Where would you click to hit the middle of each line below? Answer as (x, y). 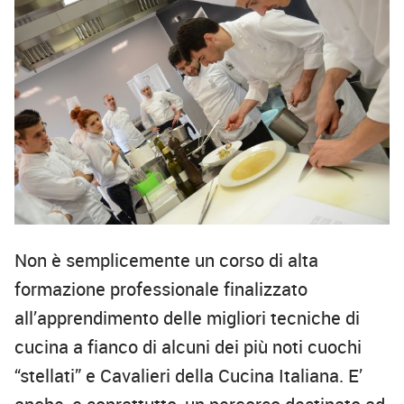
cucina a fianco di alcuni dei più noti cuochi (188, 347)
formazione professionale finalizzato (161, 289)
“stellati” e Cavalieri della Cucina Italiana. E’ (188, 376)
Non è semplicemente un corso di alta (166, 261)
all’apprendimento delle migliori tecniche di (187, 318)
